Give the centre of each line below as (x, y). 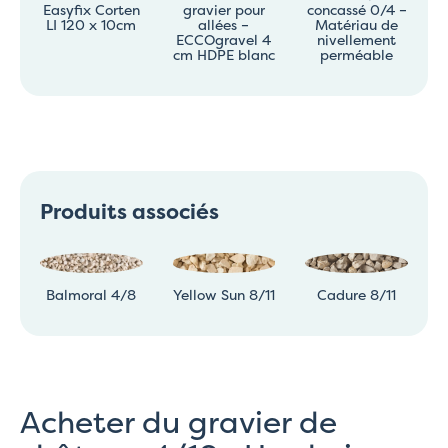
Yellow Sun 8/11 (223, 294)
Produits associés (129, 211)
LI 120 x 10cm (91, 24)
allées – (224, 24)
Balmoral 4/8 (91, 294)
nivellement (357, 39)
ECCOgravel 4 (224, 39)
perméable (357, 54)
